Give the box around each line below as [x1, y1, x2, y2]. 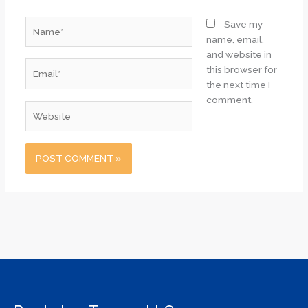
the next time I [206, 78, 271, 90]
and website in [206, 48, 272, 60]
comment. [206, 93, 254, 105]
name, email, [206, 33, 265, 45]
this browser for [206, 63, 278, 75]
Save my [224, 18, 263, 30]
